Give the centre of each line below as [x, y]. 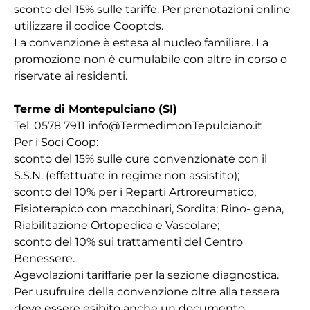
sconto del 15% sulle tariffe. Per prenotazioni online [152, 9]
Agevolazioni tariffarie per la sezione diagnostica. [146, 275]
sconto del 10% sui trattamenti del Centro [128, 242]
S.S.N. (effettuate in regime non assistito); [127, 175]
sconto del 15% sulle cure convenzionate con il [140, 159]
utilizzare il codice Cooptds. [89, 26]
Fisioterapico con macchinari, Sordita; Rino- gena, [149, 209]
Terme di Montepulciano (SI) [95, 109]
